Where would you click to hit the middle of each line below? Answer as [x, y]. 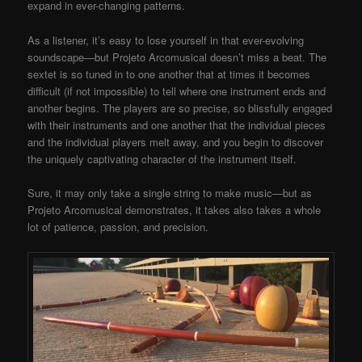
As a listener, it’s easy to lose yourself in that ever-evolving [166, 40]
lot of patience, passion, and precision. [118, 226]
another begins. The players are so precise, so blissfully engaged [180, 107]
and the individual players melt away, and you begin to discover [176, 141]
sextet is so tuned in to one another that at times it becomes [169, 74]
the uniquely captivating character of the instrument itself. [162, 158]
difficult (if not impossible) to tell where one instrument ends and [177, 90]
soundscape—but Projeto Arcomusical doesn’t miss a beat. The [177, 57]
